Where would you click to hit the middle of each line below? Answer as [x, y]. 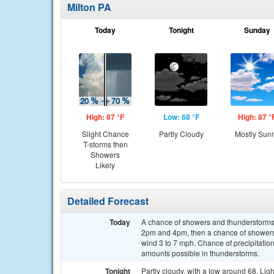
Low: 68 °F [181, 117]
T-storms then [105, 144]
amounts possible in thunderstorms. [200, 253]
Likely [105, 165]
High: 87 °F [105, 117]
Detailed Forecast [108, 201]
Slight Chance [105, 134]
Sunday [257, 30]
